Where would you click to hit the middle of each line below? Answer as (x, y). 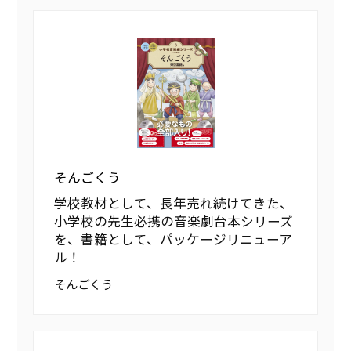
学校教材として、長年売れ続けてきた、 (174, 203)
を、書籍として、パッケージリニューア (174, 239)
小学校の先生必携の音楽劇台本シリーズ (174, 221)
